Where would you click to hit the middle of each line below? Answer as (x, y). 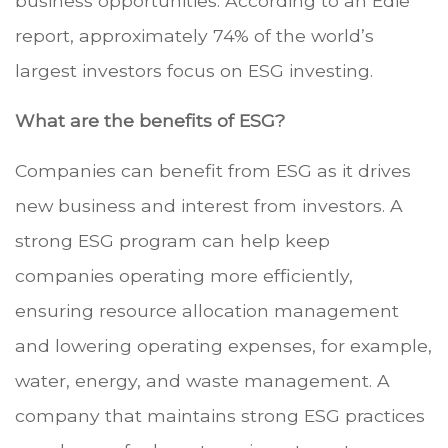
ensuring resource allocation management (207, 311)
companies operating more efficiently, (184, 276)
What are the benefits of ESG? (150, 121)
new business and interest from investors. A (209, 206)
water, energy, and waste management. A (202, 381)
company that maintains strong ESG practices (220, 416)
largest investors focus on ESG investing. (194, 71)
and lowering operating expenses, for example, (223, 346)
